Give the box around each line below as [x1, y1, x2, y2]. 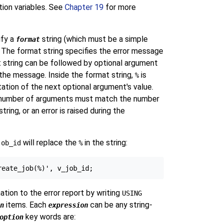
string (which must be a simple [39, 34, 148, 44]
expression [48, 201, 88, 210]
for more [103, 2, 136, 12]
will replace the [20, 137, 79, 147]
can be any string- [88, 200, 152, 210]
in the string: [82, 137, 127, 147]
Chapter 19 [64, 2, 104, 12]
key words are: [23, 212, 76, 222]
